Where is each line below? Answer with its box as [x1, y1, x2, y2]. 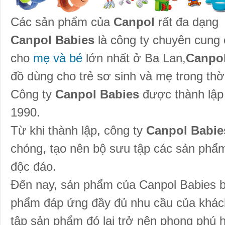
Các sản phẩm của [11, 16, 114, 29]
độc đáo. [11, 160, 56, 173]
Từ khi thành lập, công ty [11, 124, 146, 137]
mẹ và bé [33, 52, 82, 65]
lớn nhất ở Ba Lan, [82, 52, 186, 65]
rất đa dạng [158, 16, 218, 29]
